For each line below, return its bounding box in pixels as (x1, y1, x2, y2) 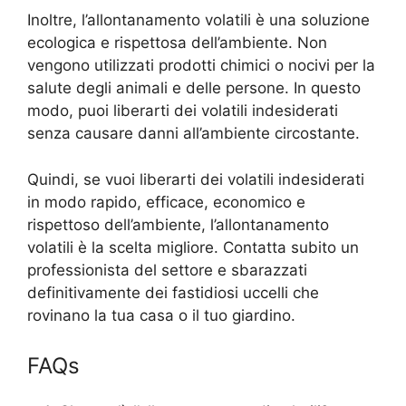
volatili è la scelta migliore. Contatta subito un (27, 237, 359, 256)
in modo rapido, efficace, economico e (27, 192, 305, 211)
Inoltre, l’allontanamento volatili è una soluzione (27, 11, 370, 30)
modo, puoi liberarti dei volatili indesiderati (27, 101, 338, 121)
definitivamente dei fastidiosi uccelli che (27, 283, 319, 302)
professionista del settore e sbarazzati (27, 260, 307, 279)
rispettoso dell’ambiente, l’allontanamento (27, 215, 329, 234)
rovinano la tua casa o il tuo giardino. (27, 305, 295, 324)
